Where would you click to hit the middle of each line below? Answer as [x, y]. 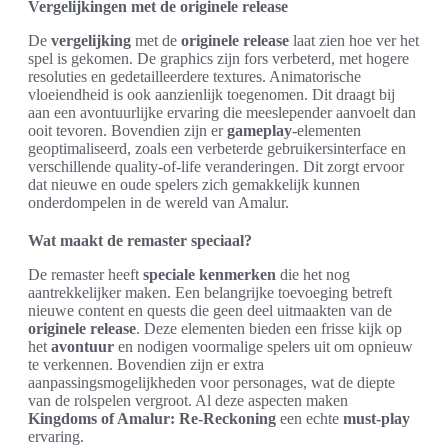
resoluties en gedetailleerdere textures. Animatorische [194, 76]
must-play [376, 418]
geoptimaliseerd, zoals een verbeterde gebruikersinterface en [217, 148]
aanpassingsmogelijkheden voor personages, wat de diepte [211, 382]
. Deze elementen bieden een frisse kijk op [269, 328]
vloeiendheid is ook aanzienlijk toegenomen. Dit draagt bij [211, 94]
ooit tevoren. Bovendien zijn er [127, 130]
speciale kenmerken [209, 274]
